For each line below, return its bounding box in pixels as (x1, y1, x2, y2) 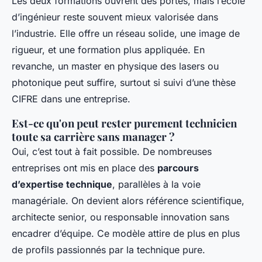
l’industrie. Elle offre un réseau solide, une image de (12, 27, 240, 40)
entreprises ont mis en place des (12, 162, 157, 174)
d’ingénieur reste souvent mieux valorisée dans (12, 11, 218, 23)
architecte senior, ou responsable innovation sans (12, 211, 229, 223)
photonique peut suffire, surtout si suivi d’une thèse (12, 77, 236, 89)
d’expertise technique (12, 178, 112, 191)
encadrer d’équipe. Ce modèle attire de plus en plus (12, 227, 240, 240)
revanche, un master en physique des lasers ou (12, 60, 219, 73)
